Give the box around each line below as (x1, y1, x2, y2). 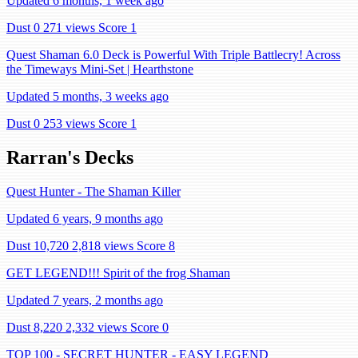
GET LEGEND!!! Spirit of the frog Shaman (6, 265, 230, 280)
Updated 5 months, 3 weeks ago (6, 89, 169, 103)
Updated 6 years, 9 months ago (6, 211, 163, 225)
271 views (43, 21, 95, 34)
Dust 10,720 (6, 238, 69, 253)
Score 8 (137, 238, 175, 253)
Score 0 (130, 320, 169, 334)
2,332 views (66, 320, 127, 334)
